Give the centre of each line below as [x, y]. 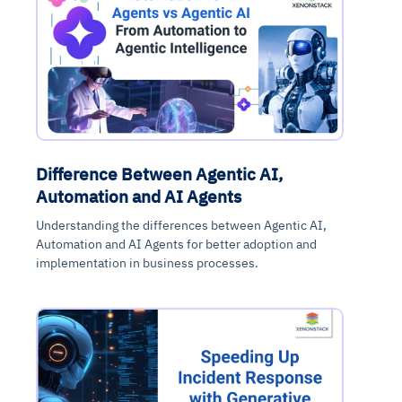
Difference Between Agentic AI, [159, 174]
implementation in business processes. [147, 263]
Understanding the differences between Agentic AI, [181, 226]
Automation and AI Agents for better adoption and [176, 245]
